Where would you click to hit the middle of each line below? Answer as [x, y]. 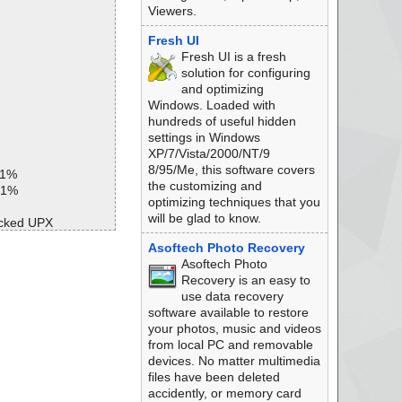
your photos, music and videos [234, 328]
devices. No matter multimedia [234, 361]
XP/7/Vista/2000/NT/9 [209, 153]
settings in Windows [204, 137]
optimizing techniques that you [234, 202]
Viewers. [172, 11]
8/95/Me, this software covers [231, 170]
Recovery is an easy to [245, 280]
